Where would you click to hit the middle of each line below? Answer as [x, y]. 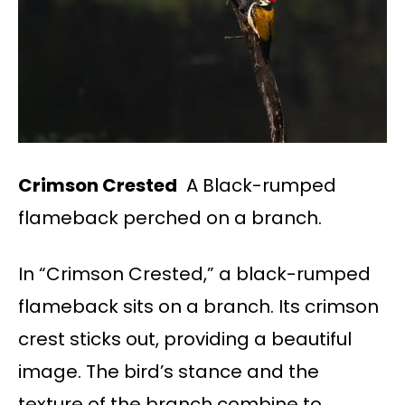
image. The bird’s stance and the [169, 371]
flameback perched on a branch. [170, 217]
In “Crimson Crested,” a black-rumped [194, 273]
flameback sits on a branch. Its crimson [198, 306]
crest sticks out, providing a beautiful [185, 339]
